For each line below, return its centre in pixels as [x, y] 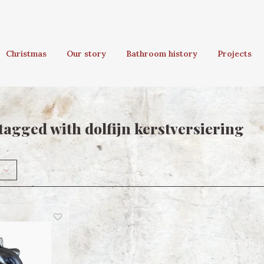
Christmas [26, 54]
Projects [235, 54]
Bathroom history [162, 54]
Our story [86, 54]
